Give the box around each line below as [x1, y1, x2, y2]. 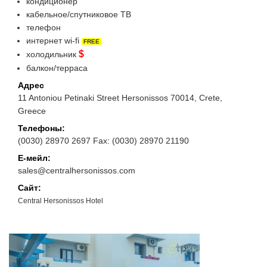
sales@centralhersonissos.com [18, 166, 135, 175]
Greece [18, 106, 46, 116]
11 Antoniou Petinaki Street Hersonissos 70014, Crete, [18, 93, 222, 103]
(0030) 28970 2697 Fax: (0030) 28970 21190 [18, 136, 189, 145]
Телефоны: [18, 123, 65, 133]
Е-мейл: [18, 153, 51, 163]
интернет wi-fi [26, 36, 82, 45]
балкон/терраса [26, 63, 88, 73]
